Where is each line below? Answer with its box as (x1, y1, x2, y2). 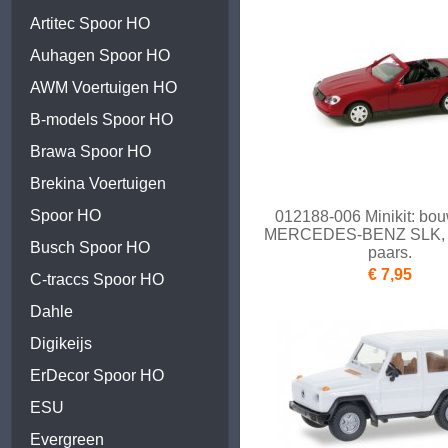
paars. (368, 244, 412, 262)
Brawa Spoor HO (30, 143, 151, 160)
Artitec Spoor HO (30, 15, 150, 32)
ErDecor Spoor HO (30, 367, 164, 384)
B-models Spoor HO (30, 111, 173, 128)
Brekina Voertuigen (30, 175, 166, 192)
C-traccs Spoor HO (30, 271, 164, 288)
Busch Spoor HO (30, 239, 150, 256)
